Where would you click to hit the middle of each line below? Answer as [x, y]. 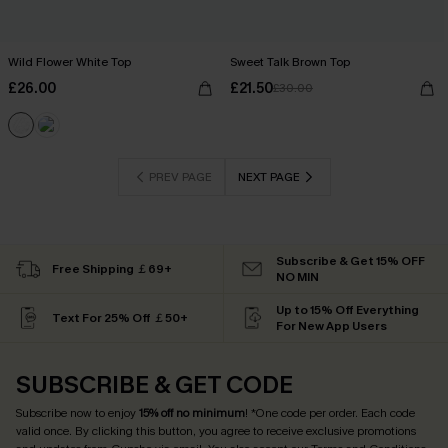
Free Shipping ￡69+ [112, 269]
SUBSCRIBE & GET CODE [154, 385]
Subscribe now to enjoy [77, 413]
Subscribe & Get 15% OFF [350, 261]
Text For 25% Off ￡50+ [120, 318]
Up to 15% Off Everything [347, 310]
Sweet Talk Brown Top [290, 62]
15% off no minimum [192, 413]
